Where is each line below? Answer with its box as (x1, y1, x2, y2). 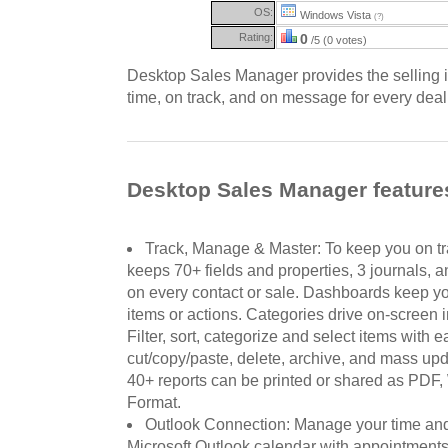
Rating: (239, 30, 273, 43)
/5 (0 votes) (308, 33, 367, 46)
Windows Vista (297, 8, 374, 21)
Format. (127, 394, 181, 412)
